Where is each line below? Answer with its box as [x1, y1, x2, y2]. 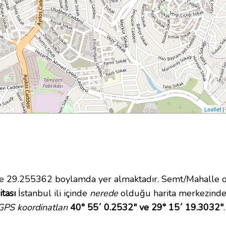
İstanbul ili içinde [16, 187, 90, 200]
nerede [90, 187, 118, 200]
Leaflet [204, 105, 221, 114]
